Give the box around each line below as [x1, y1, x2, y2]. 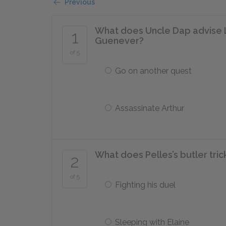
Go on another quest [115, 66, 192, 76]
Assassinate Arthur [115, 103, 184, 113]
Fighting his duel [115, 180, 176, 190]
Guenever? [95, 35, 144, 46]
